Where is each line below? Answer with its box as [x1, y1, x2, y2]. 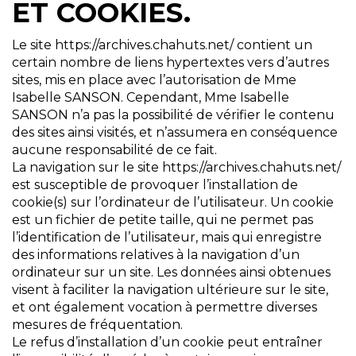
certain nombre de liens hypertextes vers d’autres [12, 55, 329, 71]
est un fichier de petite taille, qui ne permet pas [12, 212, 313, 228]
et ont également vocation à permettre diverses [12, 300, 317, 315]
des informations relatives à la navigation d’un [12, 247, 300, 263]
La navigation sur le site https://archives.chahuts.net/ [12, 160, 341, 176]
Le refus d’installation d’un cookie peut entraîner [12, 335, 323, 350]
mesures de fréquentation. [12, 317, 183, 333]
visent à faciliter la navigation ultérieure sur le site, [12, 282, 328, 298]
